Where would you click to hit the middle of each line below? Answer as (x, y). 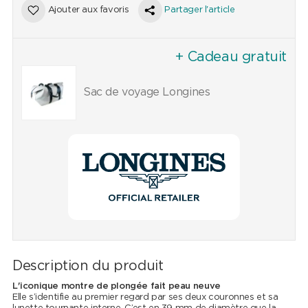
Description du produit (88, 266)
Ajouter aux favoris (88, 10)
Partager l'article (200, 10)
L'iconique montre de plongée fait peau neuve (116, 287)
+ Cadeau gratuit (231, 57)
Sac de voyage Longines (146, 92)
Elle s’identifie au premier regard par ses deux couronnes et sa (145, 298)
